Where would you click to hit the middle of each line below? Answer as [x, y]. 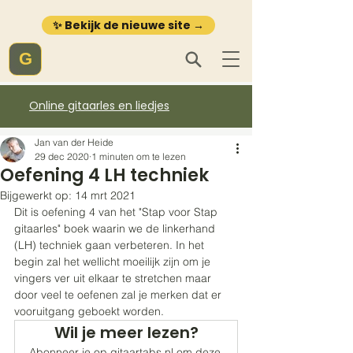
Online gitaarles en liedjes [99, 106]
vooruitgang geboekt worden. [94, 311]
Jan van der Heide [74, 142]
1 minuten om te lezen [139, 156]
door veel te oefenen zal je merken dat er [119, 295]
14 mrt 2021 [105, 195]
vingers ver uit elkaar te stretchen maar [114, 278]
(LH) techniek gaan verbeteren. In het [111, 245]
